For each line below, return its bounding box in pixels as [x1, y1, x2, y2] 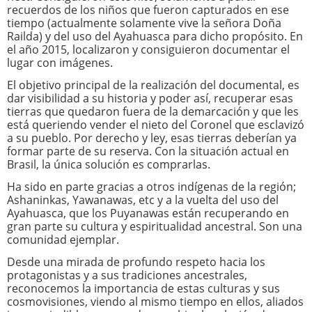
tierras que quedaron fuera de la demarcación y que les [7, 104, 299, 119]
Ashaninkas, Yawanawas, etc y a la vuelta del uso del [7, 192, 279, 208]
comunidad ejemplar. [7, 232, 119, 247]
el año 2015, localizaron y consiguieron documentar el [7, 42, 290, 57]
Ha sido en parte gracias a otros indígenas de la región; [7, 179, 296, 194]
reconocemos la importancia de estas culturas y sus [7, 281, 280, 296]
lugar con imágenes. [7, 55, 113, 70]
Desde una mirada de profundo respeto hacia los [7, 254, 265, 270]
